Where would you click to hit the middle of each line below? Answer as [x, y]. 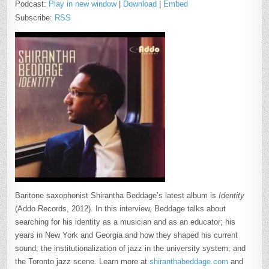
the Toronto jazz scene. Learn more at [83, 261]
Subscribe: [35, 17]
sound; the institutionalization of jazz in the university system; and [131, 248]
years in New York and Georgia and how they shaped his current [127, 235]
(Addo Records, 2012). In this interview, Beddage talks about [121, 208]
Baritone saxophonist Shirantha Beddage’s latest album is [117, 195]
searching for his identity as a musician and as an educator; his [125, 222]
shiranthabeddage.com [189, 261]
